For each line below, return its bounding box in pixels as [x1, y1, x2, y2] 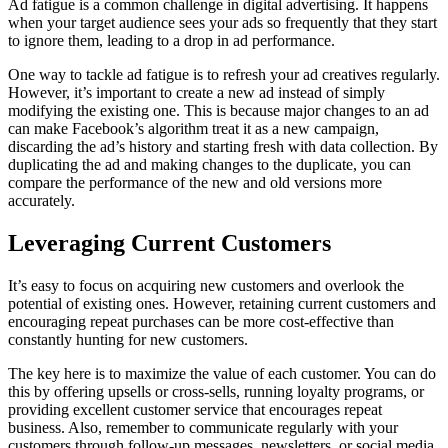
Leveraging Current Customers [8, 230, 331, 257]
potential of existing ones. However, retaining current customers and [8, 295, 436, 313]
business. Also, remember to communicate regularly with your [8, 419, 398, 437]
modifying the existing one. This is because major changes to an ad [8, 102, 429, 120]
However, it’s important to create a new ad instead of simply [8, 84, 385, 102]
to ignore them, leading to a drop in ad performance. [8, 32, 335, 50]
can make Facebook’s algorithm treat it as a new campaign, [8, 120, 379, 138]
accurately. [8, 192, 75, 210]
